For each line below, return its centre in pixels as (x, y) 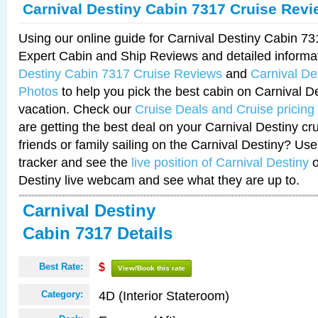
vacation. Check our (77, 109)
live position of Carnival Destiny (220, 162)
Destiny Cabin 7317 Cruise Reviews (120, 73)
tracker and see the (75, 162)
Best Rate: (61, 267)
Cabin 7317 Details (98, 233)
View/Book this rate (152, 268)
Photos (38, 91)
